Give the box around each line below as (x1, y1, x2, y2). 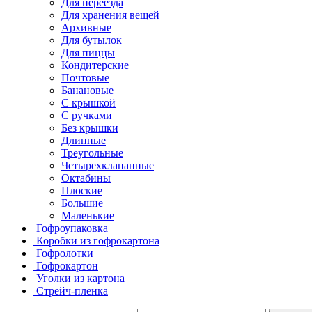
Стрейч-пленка (36, 284, 108, 297)
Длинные (61, 134, 106, 146)
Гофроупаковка (36, 221, 108, 234)
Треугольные (61, 146, 123, 159)
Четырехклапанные (61, 159, 154, 171)
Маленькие (61, 209, 114, 221)
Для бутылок (61, 33, 122, 46)
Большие (61, 196, 103, 209)
